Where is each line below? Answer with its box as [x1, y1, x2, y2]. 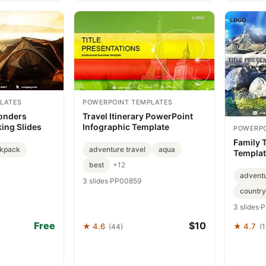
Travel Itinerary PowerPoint [83, 110, 193, 121]
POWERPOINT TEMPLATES [83, 97, 173, 106]
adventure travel [89, 144, 145, 154]
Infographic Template [83, 121, 169, 132]
